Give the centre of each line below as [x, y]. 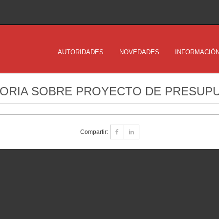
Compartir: [94, 132]
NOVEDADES [139, 52]
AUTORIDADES [81, 52]
